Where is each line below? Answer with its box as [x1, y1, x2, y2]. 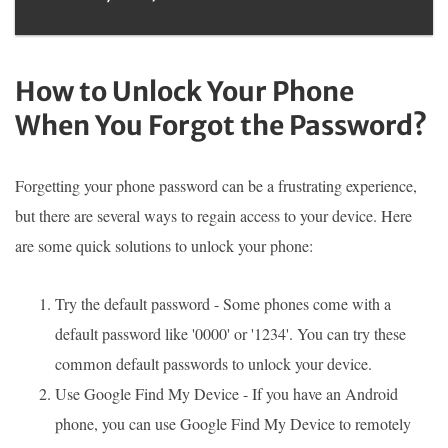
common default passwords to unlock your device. [55, 352, 372, 375]
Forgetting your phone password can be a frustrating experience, [15, 174, 417, 197]
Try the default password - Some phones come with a [55, 292, 391, 315]
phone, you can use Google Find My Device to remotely [55, 412, 411, 435]
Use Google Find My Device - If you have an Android [55, 382, 398, 405]
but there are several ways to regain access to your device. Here [15, 204, 412, 227]
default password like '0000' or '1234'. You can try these [55, 322, 406, 345]
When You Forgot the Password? [15, 108, 427, 142]
